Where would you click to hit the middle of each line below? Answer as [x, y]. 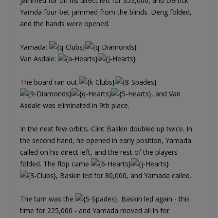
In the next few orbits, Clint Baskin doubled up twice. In [106, 128]
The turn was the [48, 199]
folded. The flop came [55, 163]
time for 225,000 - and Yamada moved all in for [95, 210]
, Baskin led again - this [154, 199]
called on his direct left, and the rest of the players [99, 152]
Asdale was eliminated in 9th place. [75, 105]
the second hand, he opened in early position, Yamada [106, 140]
